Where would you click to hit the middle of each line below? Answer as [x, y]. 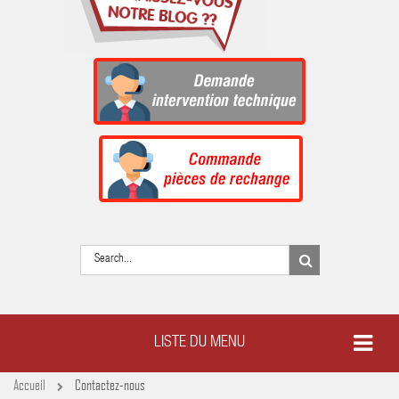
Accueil [29, 384]
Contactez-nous [109, 384]
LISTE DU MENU [199, 342]
